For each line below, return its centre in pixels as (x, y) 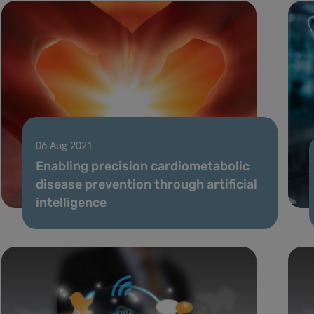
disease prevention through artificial (146, 184)
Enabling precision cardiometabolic (142, 166)
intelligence (71, 202)
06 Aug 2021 (64, 146)
